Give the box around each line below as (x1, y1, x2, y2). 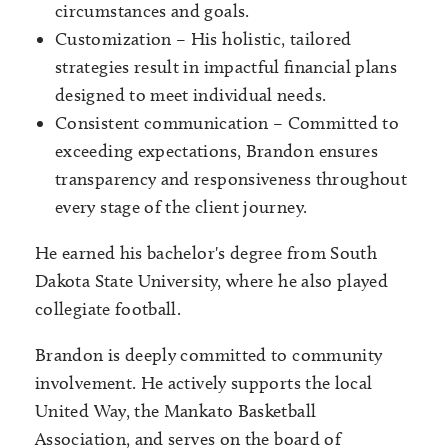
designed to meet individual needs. (55, 84, 327, 106)
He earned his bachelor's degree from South (35, 242, 378, 264)
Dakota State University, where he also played (35, 270, 389, 292)
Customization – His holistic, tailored (55, 28, 352, 50)
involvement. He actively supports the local (35, 372, 373, 394)
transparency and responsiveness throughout (55, 168, 408, 190)
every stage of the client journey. (55, 196, 308, 218)
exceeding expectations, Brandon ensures (55, 140, 379, 162)
